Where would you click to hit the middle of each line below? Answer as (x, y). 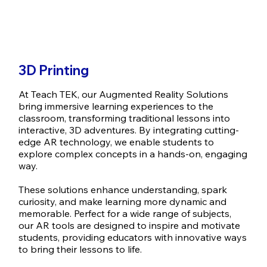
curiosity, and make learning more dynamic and (123, 202)
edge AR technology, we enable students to (117, 142)
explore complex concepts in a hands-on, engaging (133, 154)
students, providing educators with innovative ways (133, 237)
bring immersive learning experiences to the (116, 106)
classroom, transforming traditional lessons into (125, 118)
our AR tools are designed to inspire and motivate (130, 226)
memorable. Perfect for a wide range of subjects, (125, 214)
